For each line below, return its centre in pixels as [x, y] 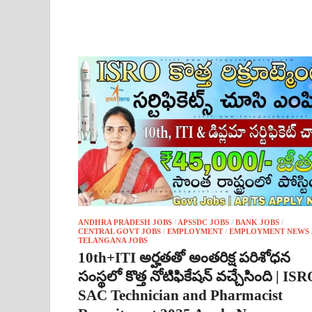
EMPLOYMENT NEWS [269, 231]
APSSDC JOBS [203, 222]
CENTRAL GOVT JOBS [119, 231]
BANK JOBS [257, 222]
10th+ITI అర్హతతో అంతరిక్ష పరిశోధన [184, 257]
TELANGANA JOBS [113, 240]
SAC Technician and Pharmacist [180, 295]
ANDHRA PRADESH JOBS [125, 222]
